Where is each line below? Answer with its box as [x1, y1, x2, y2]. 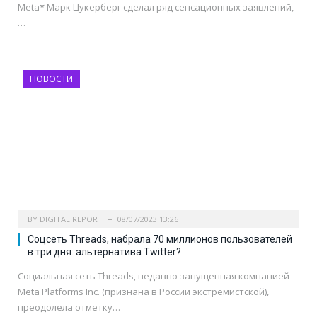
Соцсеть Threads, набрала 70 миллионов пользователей [28, 234, 292, 246]
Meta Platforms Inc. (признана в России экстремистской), [18, 285, 269, 299]
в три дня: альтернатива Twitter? [28, 246, 181, 258]
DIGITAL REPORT [40, 214, 103, 225]
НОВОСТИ [30, 73, 73, 86]
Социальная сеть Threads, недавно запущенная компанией [18, 270, 289, 283]
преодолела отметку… [18, 301, 120, 314]
